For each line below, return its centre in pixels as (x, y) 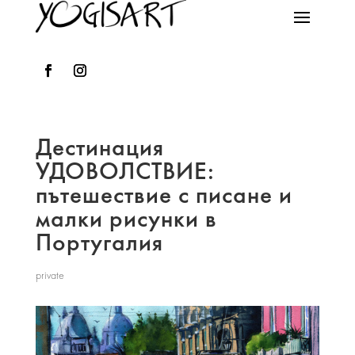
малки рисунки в (126, 218)
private (50, 275)
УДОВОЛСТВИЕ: (125, 171)
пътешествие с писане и (164, 195)
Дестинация (99, 147)
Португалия (99, 242)
